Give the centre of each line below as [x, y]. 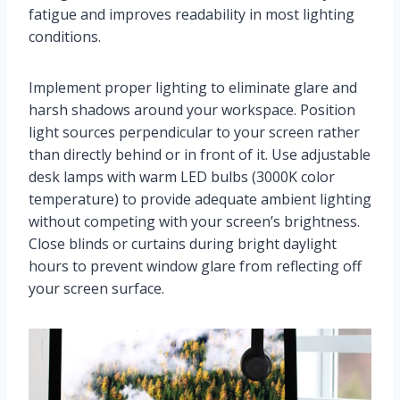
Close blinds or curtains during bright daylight [183, 244]
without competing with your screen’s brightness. [194, 222]
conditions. [65, 37]
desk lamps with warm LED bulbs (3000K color [182, 177]
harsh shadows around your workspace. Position [192, 110]
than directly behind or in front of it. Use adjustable [200, 155]
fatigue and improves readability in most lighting [192, 15]
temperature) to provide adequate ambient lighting [200, 200]
